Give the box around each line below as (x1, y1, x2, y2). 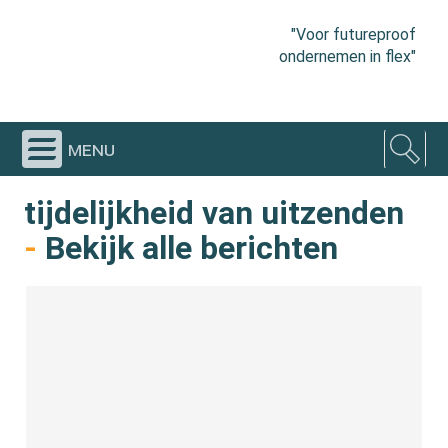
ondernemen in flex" (278, 46, 416, 66)
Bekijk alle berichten (37, 229, 339, 267)
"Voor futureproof (290, 24, 416, 44)
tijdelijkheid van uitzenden (24, 194, 405, 232)
